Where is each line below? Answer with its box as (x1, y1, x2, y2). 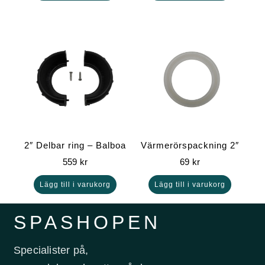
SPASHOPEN (14, 212, 161, 234)
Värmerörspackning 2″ (141, 140, 240, 151)
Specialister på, (14, 244, 89, 257)
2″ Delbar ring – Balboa (24, 140, 126, 151)
